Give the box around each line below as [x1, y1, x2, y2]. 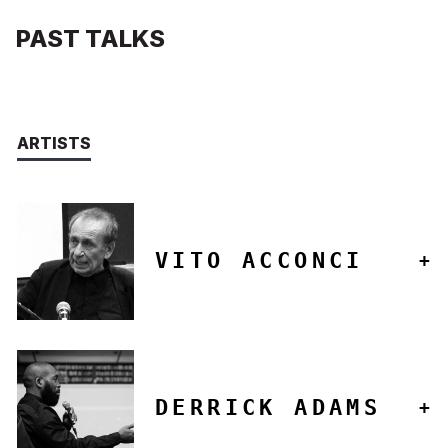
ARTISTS [16, 132, 91, 153]
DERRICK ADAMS [155, 395, 382, 421]
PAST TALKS [16, 23, 166, 53]
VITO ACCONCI [155, 248, 364, 274]
